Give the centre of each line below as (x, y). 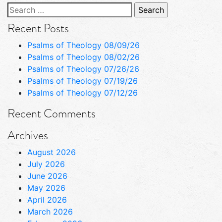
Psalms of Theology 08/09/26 (83, 45)
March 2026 (50, 211)
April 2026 (47, 199)
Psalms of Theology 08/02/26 (83, 57)
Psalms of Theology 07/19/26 (83, 81)
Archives (28, 135)
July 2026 (46, 164)
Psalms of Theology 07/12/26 (83, 92)
